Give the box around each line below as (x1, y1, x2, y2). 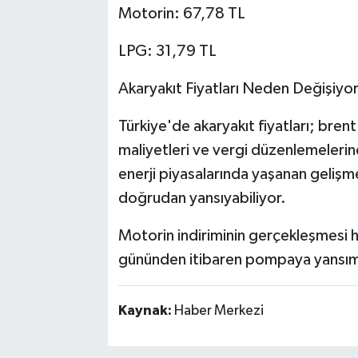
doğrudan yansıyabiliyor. (117, 189, 286, 206)
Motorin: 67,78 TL (117, 5, 245, 22)
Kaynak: (117, 303, 174, 318)
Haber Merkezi (173, 303, 264, 318)
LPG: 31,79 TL (117, 42, 217, 59)
